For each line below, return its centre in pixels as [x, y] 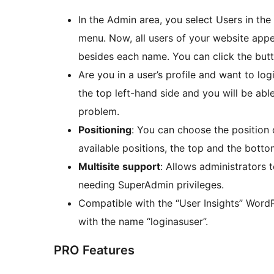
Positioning [105, 130]
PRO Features [94, 250]
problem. [99, 112]
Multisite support [119, 167]
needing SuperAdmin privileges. [151, 185]
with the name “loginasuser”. [143, 222]
